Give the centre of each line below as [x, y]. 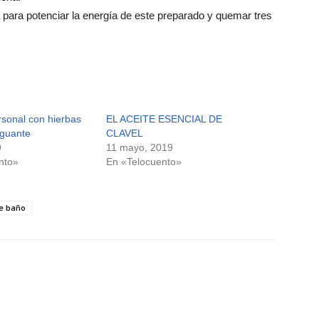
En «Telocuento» [144, 161]
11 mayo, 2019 [140, 147]
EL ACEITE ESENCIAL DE [164, 119]
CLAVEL [125, 133]
